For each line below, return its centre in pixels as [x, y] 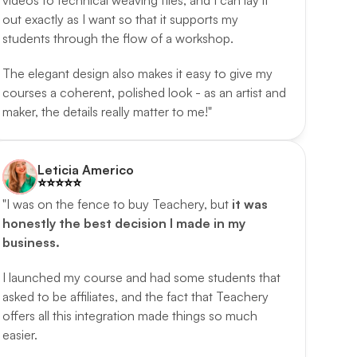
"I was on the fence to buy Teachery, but [117, 204]
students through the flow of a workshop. [119, 38]
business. [31, 242]
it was [249, 204]
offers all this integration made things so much [129, 316]
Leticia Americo [85, 170]
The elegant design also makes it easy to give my [137, 73]
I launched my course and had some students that [141, 277]
